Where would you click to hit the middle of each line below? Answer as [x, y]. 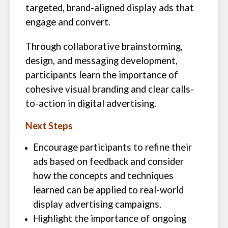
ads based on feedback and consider [108, 161]
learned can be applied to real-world [108, 190]
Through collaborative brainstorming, [104, 46]
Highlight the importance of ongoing [110, 218]
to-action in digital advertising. [91, 103]
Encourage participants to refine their [112, 147]
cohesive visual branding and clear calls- [110, 89]
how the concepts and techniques [103, 176]
